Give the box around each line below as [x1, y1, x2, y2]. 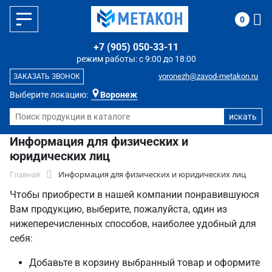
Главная [10, 169, 40, 180]
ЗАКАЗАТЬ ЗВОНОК [13, 72, 80, 81]
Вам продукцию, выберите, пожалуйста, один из [10, 203, 227, 215]
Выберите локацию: [10, 90, 88, 100]
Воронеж [100, 90, 137, 100]
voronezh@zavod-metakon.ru [158, 72, 258, 81]
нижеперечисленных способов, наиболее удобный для [10, 218, 256, 229]
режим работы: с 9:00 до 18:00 [76, 54, 196, 64]
